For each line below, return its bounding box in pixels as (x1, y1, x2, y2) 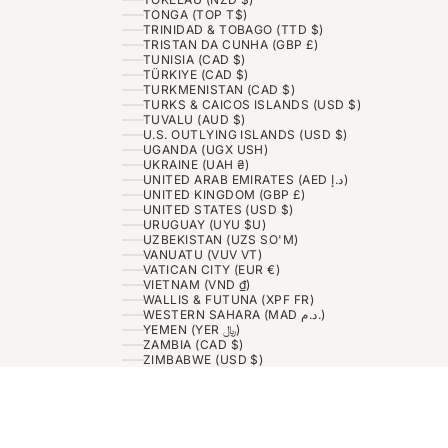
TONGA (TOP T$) (142, 7, 248, 23)
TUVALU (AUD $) (142, 112, 246, 128)
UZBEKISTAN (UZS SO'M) (142, 232, 299, 248)
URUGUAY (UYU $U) (142, 217, 267, 233)
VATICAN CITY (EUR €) (142, 262, 281, 278)
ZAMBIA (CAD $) (142, 337, 244, 353)
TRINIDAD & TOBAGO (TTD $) (142, 22, 324, 38)
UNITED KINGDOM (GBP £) (142, 187, 306, 203)
